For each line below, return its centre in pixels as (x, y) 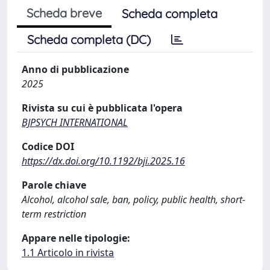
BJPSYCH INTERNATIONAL (75, 122)
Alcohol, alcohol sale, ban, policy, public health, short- (133, 199)
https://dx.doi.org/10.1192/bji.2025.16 (103, 161)
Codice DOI (48, 146)
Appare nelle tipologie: (76, 238)
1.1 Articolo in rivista (68, 253)
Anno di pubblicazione (75, 69)
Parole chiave (54, 185)
